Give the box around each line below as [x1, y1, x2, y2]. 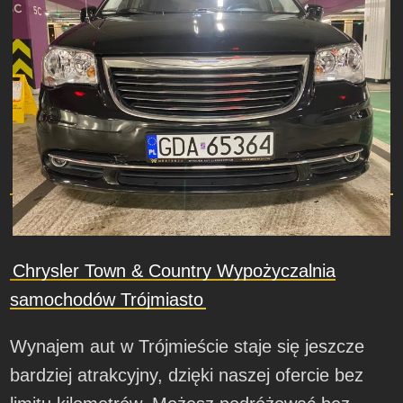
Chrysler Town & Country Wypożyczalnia [13, 261, 336, 282]
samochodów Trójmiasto [10, 290, 204, 310]
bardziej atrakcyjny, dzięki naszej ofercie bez [10, 365, 364, 386]
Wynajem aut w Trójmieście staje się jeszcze [10, 336, 365, 357]
